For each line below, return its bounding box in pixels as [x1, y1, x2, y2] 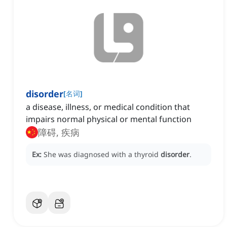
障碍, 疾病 [38, 126, 80, 139]
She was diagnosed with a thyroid [44, 149, 161, 160]
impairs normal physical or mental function [26, 113, 192, 125]
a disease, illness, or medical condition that [26, 101, 190, 113]
